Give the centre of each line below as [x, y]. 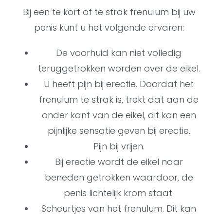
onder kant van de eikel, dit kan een [119, 115]
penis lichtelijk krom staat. [119, 193]
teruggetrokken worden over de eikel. [119, 69]
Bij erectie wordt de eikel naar [119, 162]
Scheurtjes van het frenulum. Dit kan [119, 209]
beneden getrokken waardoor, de [119, 178]
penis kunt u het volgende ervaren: [109, 28]
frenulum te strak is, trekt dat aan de [119, 100]
